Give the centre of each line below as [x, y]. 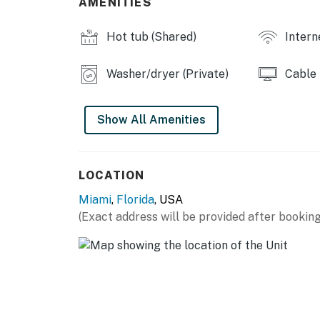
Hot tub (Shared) [150, 37]
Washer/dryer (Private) [166, 74]
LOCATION [111, 176]
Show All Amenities [151, 120]
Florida [135, 200]
